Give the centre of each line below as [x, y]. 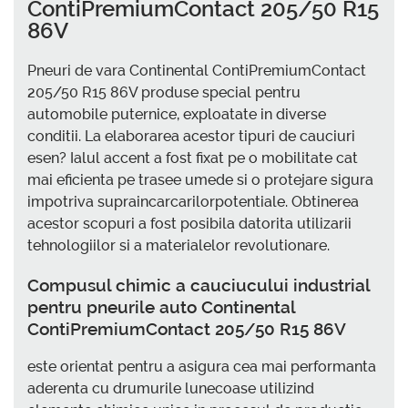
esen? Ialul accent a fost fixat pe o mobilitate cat [193, 158]
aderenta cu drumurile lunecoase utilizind [171, 389]
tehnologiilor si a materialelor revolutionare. [178, 245]
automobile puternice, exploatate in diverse [177, 114]
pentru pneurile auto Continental [161, 306]
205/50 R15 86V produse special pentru [164, 92]
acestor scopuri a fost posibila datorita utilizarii [189, 223]
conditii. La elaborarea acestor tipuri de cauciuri [191, 136]
